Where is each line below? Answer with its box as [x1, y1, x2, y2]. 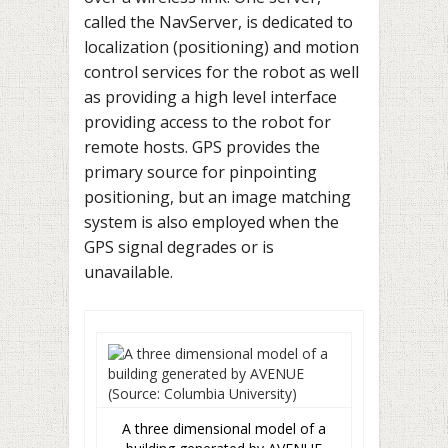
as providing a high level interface [84, 85, 337, 108]
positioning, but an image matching [84, 185, 351, 208]
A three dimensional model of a [122, 419, 326, 439]
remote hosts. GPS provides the [84, 135, 320, 158]
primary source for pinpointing [84, 160, 317, 183]
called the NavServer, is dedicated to [84, 10, 353, 33]
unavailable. [84, 260, 173, 283]
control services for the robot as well [84, 60, 359, 83]
